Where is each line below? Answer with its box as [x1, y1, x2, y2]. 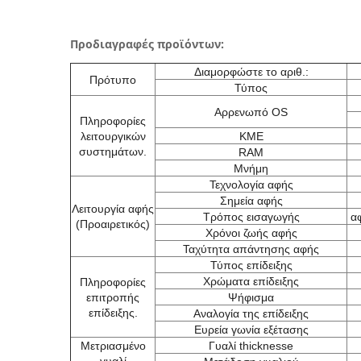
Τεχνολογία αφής [209, 178, 293, 191]
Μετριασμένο [80, 339, 146, 352]
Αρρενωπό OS [214, 106, 288, 118]
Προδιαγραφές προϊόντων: [70, 36, 224, 52]
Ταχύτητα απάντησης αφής [183, 243, 319, 255]
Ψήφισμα [228, 291, 274, 304]
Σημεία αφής [219, 194, 283, 207]
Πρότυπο [89, 73, 136, 86]
